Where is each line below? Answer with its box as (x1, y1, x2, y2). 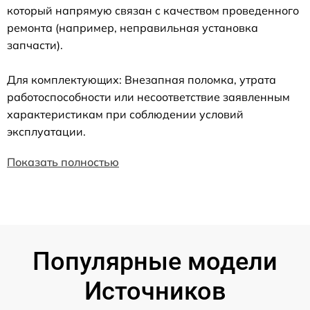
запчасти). (7, 37, 63, 52)
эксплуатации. (7, 124, 86, 138)
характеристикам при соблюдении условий (7, 107, 244, 121)
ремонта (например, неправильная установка (7, 20, 258, 35)
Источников (84, 276, 226, 306)
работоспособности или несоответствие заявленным (7, 89, 290, 104)
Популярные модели (33, 246, 277, 276)
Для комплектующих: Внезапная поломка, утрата (7, 72, 276, 86)
